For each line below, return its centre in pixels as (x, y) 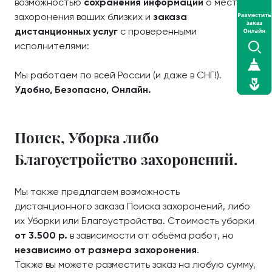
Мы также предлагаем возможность (97, 191)
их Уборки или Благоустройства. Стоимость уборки (134, 220)
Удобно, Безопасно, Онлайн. (83, 89)
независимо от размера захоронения (106, 250)
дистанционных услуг (66, 31)
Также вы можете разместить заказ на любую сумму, (135, 264)
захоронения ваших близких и (84, 16)
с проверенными (157, 31)
